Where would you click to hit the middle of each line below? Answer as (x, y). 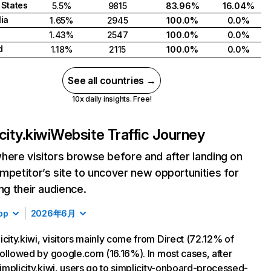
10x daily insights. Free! (112, 99)
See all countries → (112, 80)
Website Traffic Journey (128, 135)
